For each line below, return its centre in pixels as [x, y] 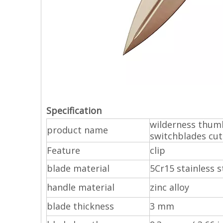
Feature [63, 150]
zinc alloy [169, 187]
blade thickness [80, 206]
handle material [81, 187]
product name [77, 130]
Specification [74, 111]
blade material [78, 168]
